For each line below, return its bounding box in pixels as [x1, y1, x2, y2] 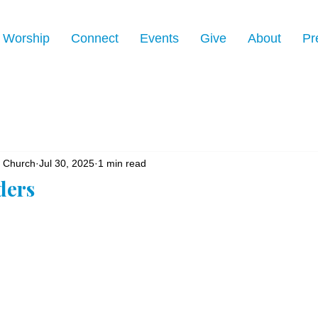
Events [140, 31, 179, 45]
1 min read [98, 157, 146, 169]
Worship [3, 31, 50, 45]
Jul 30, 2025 [39, 157, 94, 169]
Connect [71, 31, 119, 45]
